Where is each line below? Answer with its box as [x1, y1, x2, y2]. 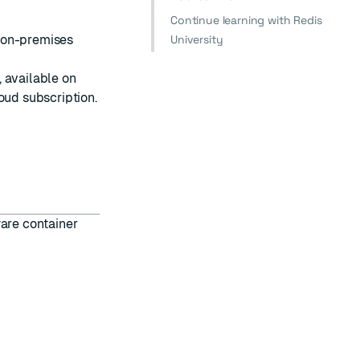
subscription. [19, 90, 97, 105]
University [170, 32, 223, 47]
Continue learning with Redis [170, 13, 322, 27]
